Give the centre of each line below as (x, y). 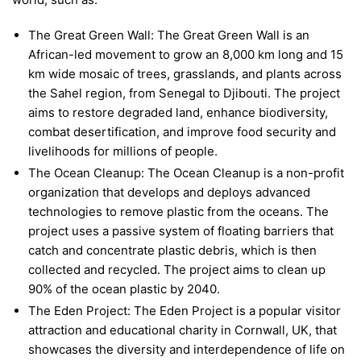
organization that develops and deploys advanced (169, 192)
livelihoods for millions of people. (123, 151)
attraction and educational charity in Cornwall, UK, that (183, 330)
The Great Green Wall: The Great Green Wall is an (169, 35)
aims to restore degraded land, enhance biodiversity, (178, 112)
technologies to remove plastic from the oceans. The (178, 211)
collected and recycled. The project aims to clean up (177, 269)
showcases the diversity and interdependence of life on (187, 349)
